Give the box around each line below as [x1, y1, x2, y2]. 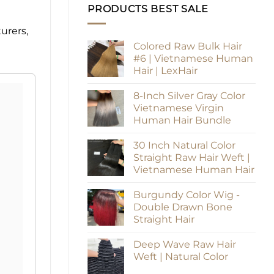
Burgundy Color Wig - [133, 189, 240, 201]
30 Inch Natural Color [133, 139, 235, 152]
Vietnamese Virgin [133, 102, 224, 114]
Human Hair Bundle [133, 114, 231, 127]
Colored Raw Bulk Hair [133, 40, 242, 53]
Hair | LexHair [133, 65, 198, 77]
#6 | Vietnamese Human [133, 53, 253, 65]
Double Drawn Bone [133, 201, 232, 213]
